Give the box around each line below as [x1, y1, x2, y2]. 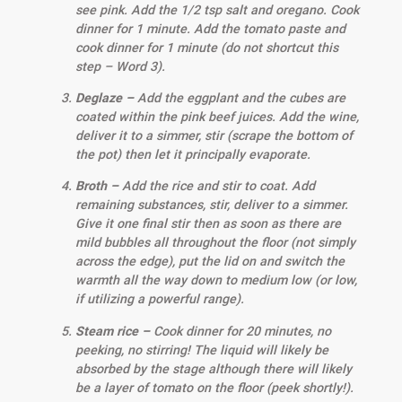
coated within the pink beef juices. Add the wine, [74, 109, 359, 125]
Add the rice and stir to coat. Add [121, 179, 315, 194]
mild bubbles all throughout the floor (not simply [74, 235, 355, 250]
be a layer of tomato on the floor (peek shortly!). [74, 380, 354, 395]
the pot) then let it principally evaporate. [74, 147, 310, 162]
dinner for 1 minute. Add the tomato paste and [74, 21, 345, 36]
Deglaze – [74, 91, 137, 106]
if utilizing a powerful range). [74, 292, 244, 307]
